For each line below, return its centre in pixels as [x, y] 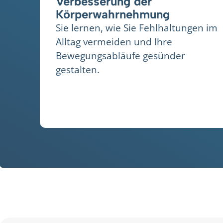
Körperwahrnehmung [113, 14]
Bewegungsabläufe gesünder [120, 56]
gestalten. [78, 70]
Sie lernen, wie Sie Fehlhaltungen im [137, 28]
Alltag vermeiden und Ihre [114, 42]
